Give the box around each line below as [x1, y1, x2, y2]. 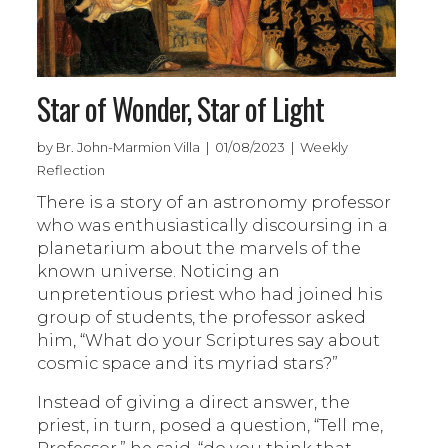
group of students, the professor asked [37, 307, 367, 328]
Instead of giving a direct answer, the [37, 392, 351, 413]
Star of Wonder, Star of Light [37, 86, 325, 132]
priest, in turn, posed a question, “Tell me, [37, 415, 384, 436]
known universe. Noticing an [37, 261, 281, 282]
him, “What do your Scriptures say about [37, 330, 381, 351]
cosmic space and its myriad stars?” [37, 353, 339, 374]
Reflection [37, 162, 106, 179]
